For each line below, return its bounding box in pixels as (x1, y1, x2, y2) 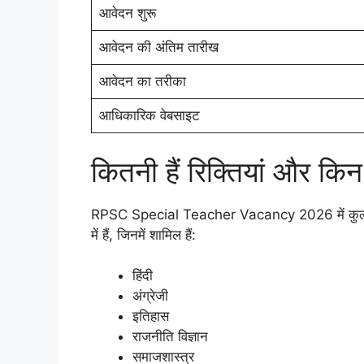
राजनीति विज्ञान (132, 328, 208, 345)
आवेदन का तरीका (98, 73, 186, 90)
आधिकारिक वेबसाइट (98, 107, 200, 124)
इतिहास (132, 308, 169, 325)
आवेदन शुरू (98, 5, 156, 22)
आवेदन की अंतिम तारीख (98, 39, 219, 56)
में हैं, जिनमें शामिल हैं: (91, 226, 196, 243)
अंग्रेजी (132, 288, 168, 305)
